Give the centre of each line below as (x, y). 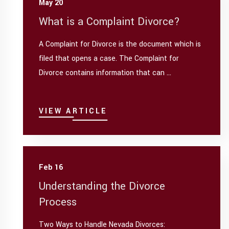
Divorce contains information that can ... (105, 73)
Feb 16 (51, 167)
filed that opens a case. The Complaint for (109, 59)
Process (58, 202)
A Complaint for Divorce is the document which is (120, 44)
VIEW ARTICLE (73, 111)
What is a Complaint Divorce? (109, 21)
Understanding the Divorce (102, 186)
